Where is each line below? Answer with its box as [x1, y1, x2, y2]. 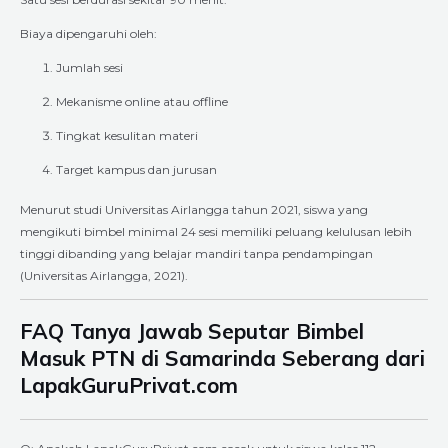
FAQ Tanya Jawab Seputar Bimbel [20, 317, 364, 344]
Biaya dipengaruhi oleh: [20, 25, 157, 41]
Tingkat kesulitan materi [56, 127, 198, 143]
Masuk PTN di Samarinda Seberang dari [20, 344, 425, 371]
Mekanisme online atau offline [56, 93, 228, 109]
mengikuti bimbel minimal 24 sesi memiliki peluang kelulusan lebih [20, 223, 412, 239]
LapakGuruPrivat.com [20, 371, 238, 398]
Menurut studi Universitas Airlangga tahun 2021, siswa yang [20, 201, 368, 217]
